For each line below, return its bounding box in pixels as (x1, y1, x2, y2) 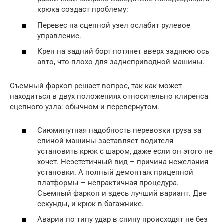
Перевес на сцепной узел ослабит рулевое (37, 20, 190, 30)
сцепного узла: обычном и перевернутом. (10, 102, 159, 112)
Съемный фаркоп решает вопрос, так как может (10, 81, 182, 91)
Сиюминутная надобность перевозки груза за (37, 125, 201, 135)
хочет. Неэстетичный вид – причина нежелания (37, 157, 208, 166)
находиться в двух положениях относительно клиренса (10, 92, 208, 101)
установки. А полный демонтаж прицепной (37, 167, 193, 177)
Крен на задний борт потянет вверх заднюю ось (37, 47, 209, 56)
